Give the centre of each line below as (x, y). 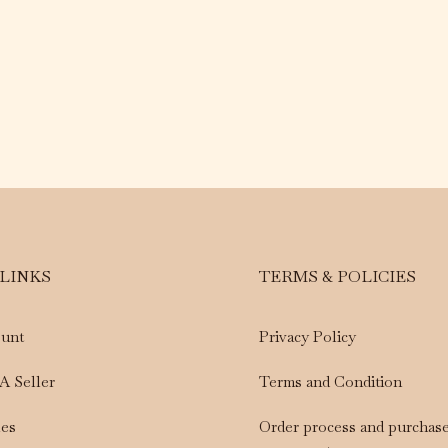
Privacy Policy (307, 336)
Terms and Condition (330, 381)
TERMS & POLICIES (337, 276)
